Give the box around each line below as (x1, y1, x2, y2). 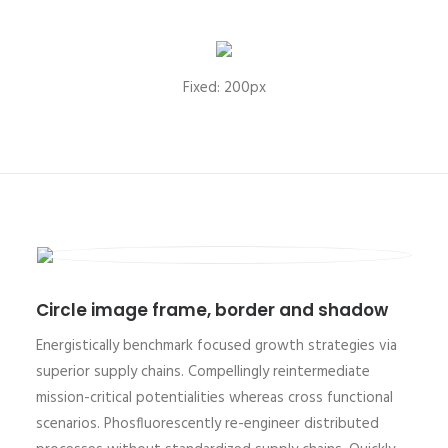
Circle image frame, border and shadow (36, 298, 388, 322)
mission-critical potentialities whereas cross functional (36, 386, 393, 410)
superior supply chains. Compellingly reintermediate (36, 360, 370, 384)
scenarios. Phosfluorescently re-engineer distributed (36, 412, 379, 436)
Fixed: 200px (182, 76, 266, 100)
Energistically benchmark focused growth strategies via (36, 334, 397, 358)
